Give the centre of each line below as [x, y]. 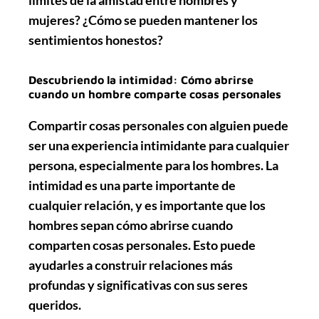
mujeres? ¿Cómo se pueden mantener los [143, 20]
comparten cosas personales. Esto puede [142, 245]
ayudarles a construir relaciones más [131, 265]
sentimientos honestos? [96, 40]
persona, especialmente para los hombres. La [153, 165]
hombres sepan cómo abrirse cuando [131, 225]
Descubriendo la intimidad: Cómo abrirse [141, 79]
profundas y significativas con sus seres [138, 284]
